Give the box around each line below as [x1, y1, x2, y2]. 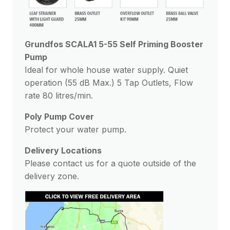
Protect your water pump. [24, 124, 126, 135]
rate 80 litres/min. [24, 90, 93, 101]
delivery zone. [24, 171, 79, 182]
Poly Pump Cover [24, 111, 94, 122]
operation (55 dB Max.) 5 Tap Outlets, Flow [24, 78, 193, 88]
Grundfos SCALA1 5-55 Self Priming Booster [24, 39, 203, 50]
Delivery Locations [24, 145, 102, 156]
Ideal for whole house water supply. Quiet [24, 65, 188, 75]
